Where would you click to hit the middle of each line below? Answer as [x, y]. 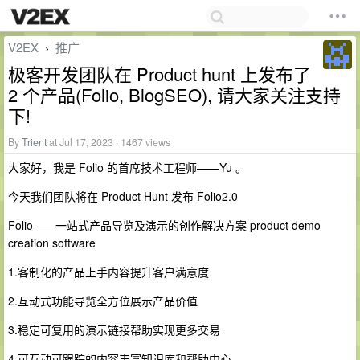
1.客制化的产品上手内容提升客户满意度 [108, 272]
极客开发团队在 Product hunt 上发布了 [160, 74]
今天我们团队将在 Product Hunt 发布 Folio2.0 [123, 196]
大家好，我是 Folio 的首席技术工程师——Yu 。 [127, 167]
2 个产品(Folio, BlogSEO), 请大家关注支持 [174, 94]
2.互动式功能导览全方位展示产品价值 [103, 301]
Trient [34, 142]
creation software [52, 243]
